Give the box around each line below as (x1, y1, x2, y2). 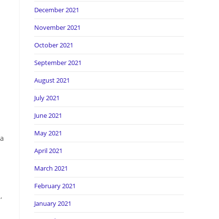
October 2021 (34, 41, 73, 49)
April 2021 (34, 146, 63, 155)
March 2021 (34, 164, 68, 173)
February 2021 (34, 181, 76, 190)
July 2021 (34, 93, 60, 102)
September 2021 (34, 58, 82, 67)
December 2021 (34, 5, 79, 14)
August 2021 (34, 76, 70, 85)
